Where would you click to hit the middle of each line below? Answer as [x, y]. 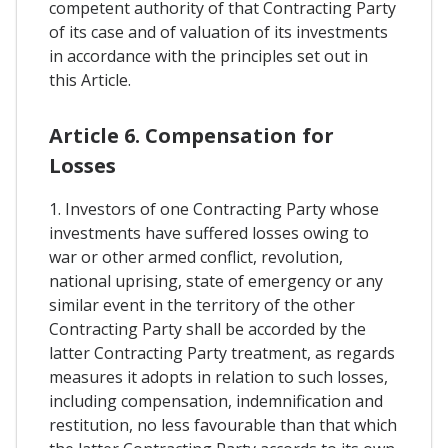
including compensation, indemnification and [216, 400]
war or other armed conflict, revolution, [196, 256]
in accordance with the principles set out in [208, 55]
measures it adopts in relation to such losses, [218, 376]
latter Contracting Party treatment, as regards [222, 352]
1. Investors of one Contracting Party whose [214, 208]
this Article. [90, 79]
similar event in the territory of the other [202, 304]
